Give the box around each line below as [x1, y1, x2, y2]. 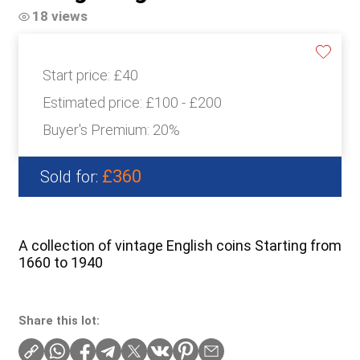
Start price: [42, 67, 113, 84]
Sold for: [39, 167, 102, 187]
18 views [31, 8, 88, 25]
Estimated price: [42, 94, 145, 112]
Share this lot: [18, 313, 100, 329]
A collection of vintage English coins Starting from [18, 237, 342, 255]
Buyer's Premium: [42, 121, 153, 139]
